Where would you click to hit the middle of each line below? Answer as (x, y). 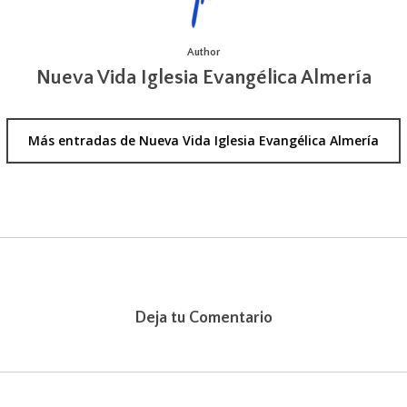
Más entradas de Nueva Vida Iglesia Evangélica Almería (203, 140)
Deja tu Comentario (203, 318)
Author (203, 52)
